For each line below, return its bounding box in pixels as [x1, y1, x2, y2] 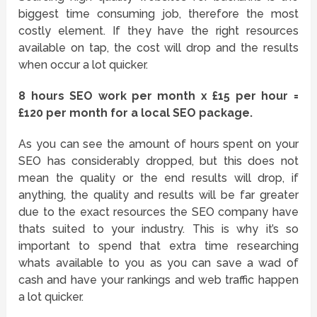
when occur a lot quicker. [18, 58, 149, 72]
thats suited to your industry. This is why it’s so [18, 222, 299, 236]
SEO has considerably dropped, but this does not [18, 154, 299, 168]
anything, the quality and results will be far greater [18, 188, 299, 202]
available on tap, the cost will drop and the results [18, 41, 299, 55]
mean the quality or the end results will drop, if [18, 171, 299, 185]
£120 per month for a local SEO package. [18, 106, 253, 120]
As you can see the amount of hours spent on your [18, 137, 299, 151]
